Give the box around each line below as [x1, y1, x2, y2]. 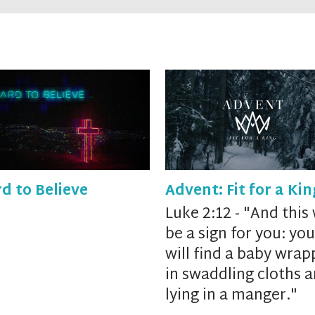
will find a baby [165, 242, 275, 269]
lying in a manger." [165, 283, 297, 310]
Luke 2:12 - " [165, 201, 250, 229]
